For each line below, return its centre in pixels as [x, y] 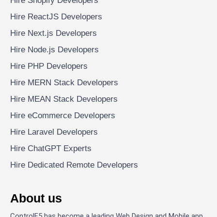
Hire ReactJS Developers [56, 16]
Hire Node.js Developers [55, 49]
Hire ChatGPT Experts [51, 148]
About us [36, 198]
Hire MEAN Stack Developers [64, 99]
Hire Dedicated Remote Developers [74, 165]
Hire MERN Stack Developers [64, 82]
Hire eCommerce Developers [63, 115]
